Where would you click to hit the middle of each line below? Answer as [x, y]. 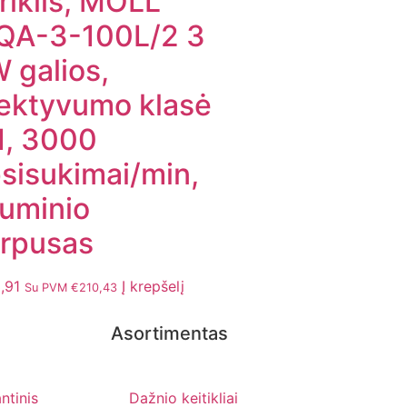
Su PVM [48, 288]
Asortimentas [169, 334]
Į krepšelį [153, 287]
